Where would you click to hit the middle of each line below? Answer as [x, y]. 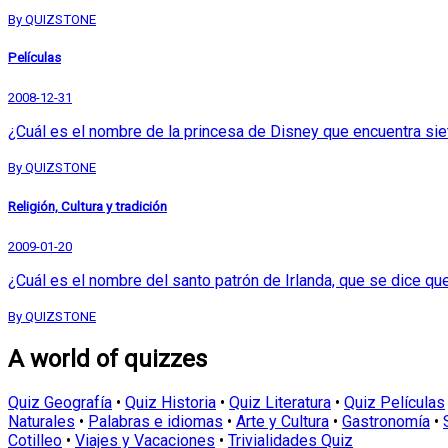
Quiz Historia [170, 402]
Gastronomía [386, 421]
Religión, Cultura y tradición [87, 206]
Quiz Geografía [60, 402]
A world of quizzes [107, 358]
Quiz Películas [394, 402]
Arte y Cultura [282, 421]
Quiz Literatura [280, 402]
